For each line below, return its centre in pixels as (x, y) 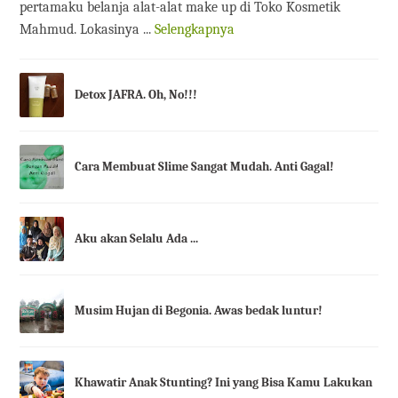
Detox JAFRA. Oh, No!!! (136, 95)
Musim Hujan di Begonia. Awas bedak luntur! (199, 311)
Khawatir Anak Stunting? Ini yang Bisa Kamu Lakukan (224, 383)
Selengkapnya (195, 30)
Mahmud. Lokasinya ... (88, 30)
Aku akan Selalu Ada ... (137, 239)
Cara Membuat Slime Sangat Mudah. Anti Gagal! (205, 167)
